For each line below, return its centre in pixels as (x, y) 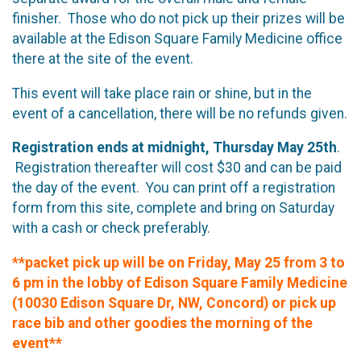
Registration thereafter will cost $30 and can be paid (177, 168)
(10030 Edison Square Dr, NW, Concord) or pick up (174, 303)
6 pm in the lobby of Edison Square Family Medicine (180, 282)
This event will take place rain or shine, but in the (162, 93)
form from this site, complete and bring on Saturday (173, 208)
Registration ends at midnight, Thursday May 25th (174, 148)
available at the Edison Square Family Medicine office (177, 38)
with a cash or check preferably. (114, 228)
